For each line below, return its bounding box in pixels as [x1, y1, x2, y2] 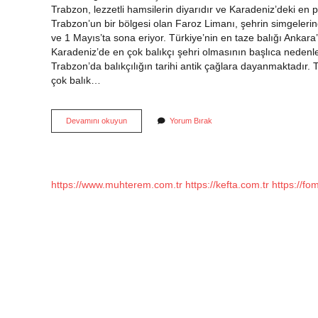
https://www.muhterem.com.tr [51, 179, 182, 190]
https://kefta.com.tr [185, 179, 269, 190]
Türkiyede [126, 116, 161, 124]
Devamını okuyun [66, 116, 127, 125]
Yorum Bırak [170, 116, 212, 125]
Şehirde [126, 169, 153, 177]
